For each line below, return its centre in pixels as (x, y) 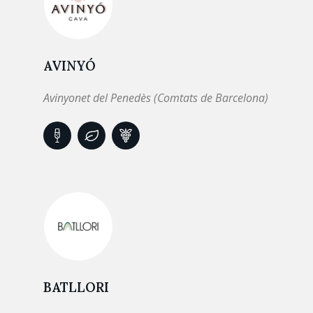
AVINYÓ (70, 66)
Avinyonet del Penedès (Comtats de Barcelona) (156, 98)
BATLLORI (76, 287)
